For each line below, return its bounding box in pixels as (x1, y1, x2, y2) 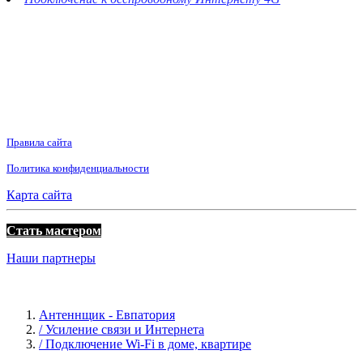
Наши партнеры (6, 250, 96, 265)
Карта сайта (6, 187, 72, 202)
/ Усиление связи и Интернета (39, 322, 204, 336)
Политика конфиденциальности (6, 161, 149, 174)
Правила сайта (6, 135, 72, 148)
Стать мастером (6, 223, 101, 237)
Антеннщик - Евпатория (39, 307, 175, 322)
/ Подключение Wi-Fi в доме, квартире (39, 336, 251, 351)
